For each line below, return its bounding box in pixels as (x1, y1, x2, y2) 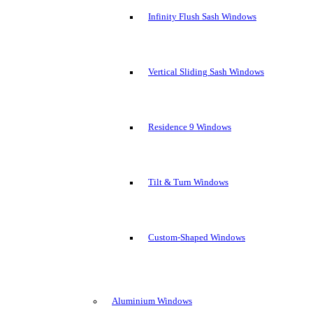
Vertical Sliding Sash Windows (148, 66, 264, 77)
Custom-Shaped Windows (148, 232, 245, 242)
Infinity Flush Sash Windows (148, 11, 256, 22)
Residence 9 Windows (148, 122, 231, 132)
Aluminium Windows (112, 296, 192, 306)
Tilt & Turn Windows (148, 177, 228, 187)
